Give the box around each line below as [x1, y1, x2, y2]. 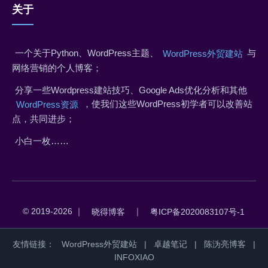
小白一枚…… [15, 136, 69, 147]
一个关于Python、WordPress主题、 [15, 48, 159, 59]
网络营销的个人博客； [12, 63, 102, 74]
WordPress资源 [16, 99, 78, 110]
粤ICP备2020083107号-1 [150, 207, 245, 217]
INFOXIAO [114, 252, 154, 263]
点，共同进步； [12, 114, 75, 124]
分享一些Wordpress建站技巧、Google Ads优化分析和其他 [15, 85, 247, 96]
